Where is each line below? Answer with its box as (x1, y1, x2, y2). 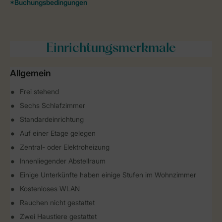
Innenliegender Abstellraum (20, 157, 106, 165)
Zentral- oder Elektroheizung (20, 143, 110, 151)
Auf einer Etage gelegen (20, 129, 96, 137)
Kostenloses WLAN (20, 184, 80, 193)
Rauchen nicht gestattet (20, 198, 95, 207)
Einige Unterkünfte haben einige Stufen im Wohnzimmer (20, 170, 196, 179)
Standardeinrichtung (20, 115, 84, 123)
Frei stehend (20, 87, 59, 96)
